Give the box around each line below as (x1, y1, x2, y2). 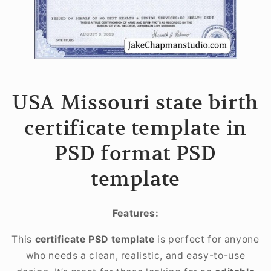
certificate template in (24, 116, 247, 140)
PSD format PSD (54, 141, 217, 166)
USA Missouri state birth (12, 90, 259, 115)
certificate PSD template (31, 233, 155, 245)
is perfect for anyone (154, 233, 260, 245)
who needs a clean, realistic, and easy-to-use (25, 249, 246, 261)
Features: (112, 207, 159, 220)
